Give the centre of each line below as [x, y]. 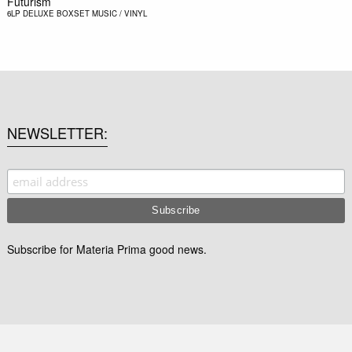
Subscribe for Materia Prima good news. [106, 249]
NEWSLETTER [55, 133]
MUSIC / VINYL [119, 13]
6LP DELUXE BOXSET [48, 13]
